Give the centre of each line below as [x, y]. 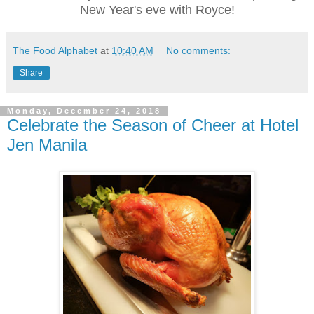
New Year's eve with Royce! [157, 9]
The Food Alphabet [55, 50]
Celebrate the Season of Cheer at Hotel [153, 125]
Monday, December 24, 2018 [84, 111]
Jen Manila [47, 144]
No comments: [199, 50]
